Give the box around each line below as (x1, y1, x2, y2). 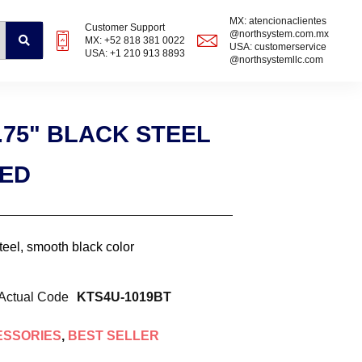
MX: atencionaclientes (229, 15, 327, 27)
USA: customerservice (229, 41, 327, 53)
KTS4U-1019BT (76, 290, 171, 304)
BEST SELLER (67, 329, 159, 343)
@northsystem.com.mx (229, 28, 330, 40)
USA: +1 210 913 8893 (85, 48, 186, 60)
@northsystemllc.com (229, 54, 324, 66)
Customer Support (85, 22, 166, 34)
